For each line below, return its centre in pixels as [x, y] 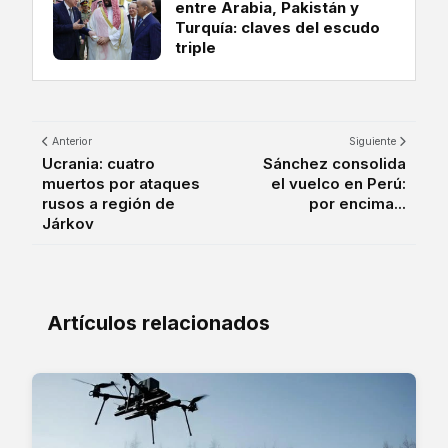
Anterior [70, 141]
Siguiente [374, 141]
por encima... [357, 203]
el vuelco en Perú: [338, 183]
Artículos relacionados [158, 322]
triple [195, 47]
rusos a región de [108, 203]
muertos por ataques [121, 183]
